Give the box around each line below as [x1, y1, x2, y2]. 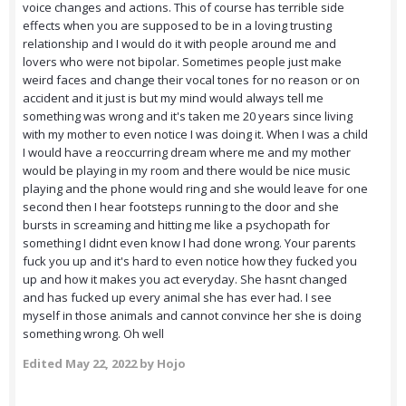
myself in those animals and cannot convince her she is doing [23, 307, 361, 324]
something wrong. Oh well [23, 325, 164, 343]
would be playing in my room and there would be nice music [23, 162, 350, 179]
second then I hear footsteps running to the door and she [23, 198, 339, 216]
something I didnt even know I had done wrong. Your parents [23, 235, 356, 252]
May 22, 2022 [65, 355, 137, 372]
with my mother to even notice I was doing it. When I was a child [23, 126, 368, 143]
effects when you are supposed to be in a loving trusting [23, 17, 332, 34]
